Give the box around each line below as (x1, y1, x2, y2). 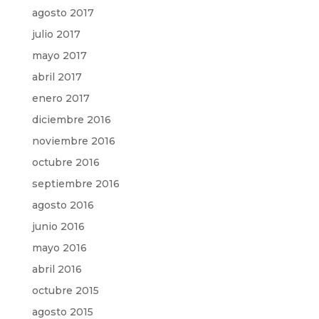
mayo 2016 (31, 241, 87, 254)
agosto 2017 (31, 6, 94, 19)
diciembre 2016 (31, 113, 111, 126)
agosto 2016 (31, 198, 94, 211)
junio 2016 (31, 219, 85, 233)
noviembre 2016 (31, 134, 115, 147)
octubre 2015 (31, 283, 99, 297)
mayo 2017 (31, 48, 87, 62)
